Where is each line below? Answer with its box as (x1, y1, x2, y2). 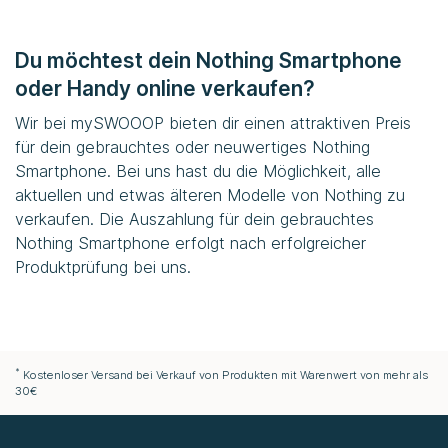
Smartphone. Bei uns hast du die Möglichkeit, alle (15, 161, 381, 182)
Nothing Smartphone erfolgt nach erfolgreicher (15, 233, 366, 254)
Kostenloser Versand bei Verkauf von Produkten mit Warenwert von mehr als (20, 368, 428, 383)
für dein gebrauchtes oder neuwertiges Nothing (15, 137, 370, 158)
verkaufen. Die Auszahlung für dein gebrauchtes (15, 209, 374, 230)
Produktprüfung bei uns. (15, 257, 191, 278)
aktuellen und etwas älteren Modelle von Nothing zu (15, 185, 405, 206)
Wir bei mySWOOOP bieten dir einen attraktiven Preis (15, 113, 411, 134)
